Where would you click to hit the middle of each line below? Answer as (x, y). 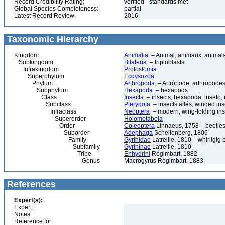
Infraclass (45, 111)
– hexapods (170, 90)
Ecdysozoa (139, 76)
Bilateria (135, 62)
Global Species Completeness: (56, 9)
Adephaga (138, 133)
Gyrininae (137, 147)
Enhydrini (137, 154)
